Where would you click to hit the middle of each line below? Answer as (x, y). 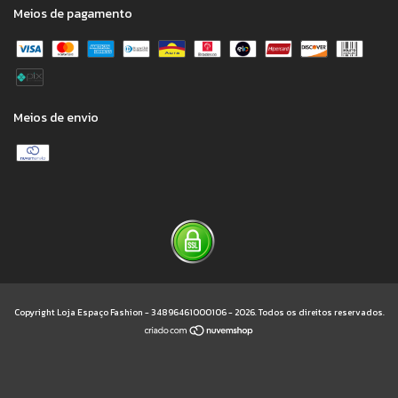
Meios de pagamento (73, 14)
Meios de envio (56, 118)
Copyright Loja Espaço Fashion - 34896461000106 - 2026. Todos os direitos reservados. (199, 313)
